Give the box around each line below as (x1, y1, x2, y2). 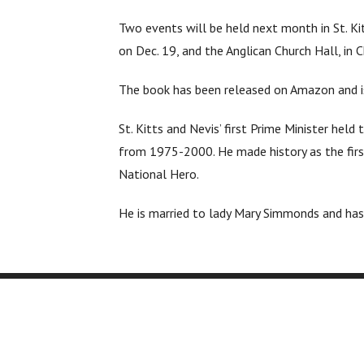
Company (50, 314, 121, 334)
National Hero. (119, 165, 199, 182)
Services (201, 314, 270, 334)
